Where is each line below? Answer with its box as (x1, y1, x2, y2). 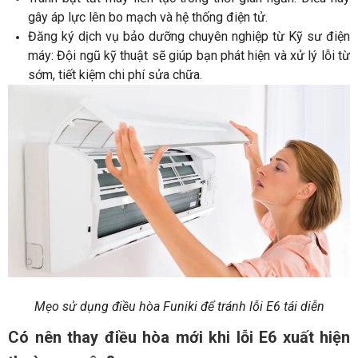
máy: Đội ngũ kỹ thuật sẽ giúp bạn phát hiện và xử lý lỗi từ (28, 48, 350, 64)
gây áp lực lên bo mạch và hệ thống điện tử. (28, 10, 268, 26)
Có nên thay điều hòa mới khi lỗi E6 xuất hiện (8, 327, 350, 347)
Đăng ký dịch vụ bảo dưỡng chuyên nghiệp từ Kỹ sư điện (28, 29, 350, 45)
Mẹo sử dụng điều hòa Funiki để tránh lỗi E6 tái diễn (34, 298, 324, 314)
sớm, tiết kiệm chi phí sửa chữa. (28, 67, 202, 83)
